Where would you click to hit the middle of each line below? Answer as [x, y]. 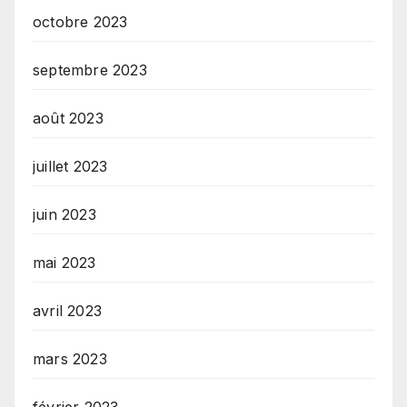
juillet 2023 [70, 167]
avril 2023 [67, 311]
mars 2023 [70, 359]
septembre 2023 [90, 70]
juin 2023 [65, 215]
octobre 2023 [80, 22]
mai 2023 [65, 263]
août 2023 [68, 119]
